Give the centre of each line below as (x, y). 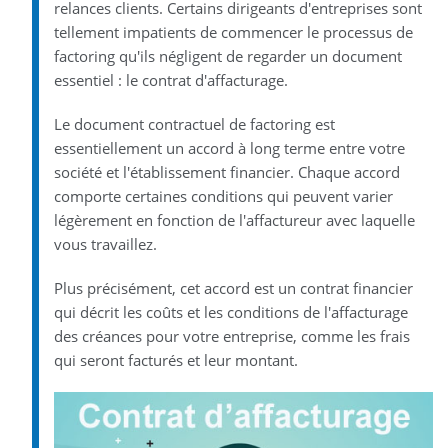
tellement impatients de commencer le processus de (233, 32)
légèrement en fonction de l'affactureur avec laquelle (234, 220)
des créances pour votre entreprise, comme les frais (231, 336)
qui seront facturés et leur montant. (175, 360)
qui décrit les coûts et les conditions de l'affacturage (230, 312)
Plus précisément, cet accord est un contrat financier (233, 288)
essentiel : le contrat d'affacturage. (170, 80)
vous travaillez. (105, 244)
